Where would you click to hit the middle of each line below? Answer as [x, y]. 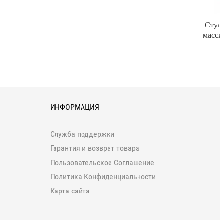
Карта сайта [70, 191]
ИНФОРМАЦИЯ [75, 107]
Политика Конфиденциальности [103, 177]
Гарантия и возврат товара [95, 148]
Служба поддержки [82, 134]
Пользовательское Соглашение [102, 162]
